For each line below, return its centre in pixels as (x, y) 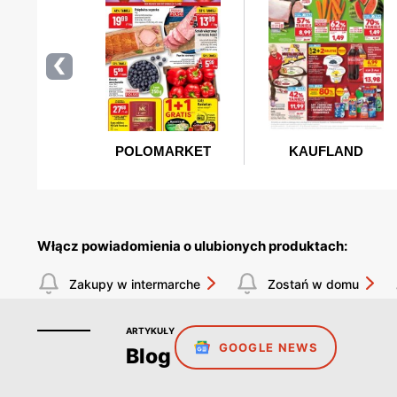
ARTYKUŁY (150, 331)
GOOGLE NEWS (268, 348)
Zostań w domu (313, 284)
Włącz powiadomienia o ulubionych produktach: (192, 246)
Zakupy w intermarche (135, 284)
